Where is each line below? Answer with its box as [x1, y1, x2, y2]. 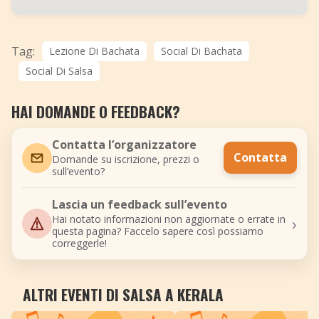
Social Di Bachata [161, 44, 242, 58]
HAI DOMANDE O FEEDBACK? [11, 100, 180, 122]
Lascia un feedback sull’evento [52, 197, 227, 212]
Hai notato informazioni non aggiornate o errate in [52, 212, 286, 226]
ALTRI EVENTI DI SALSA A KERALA [23, 283, 224, 305]
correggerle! [52, 236, 107, 250]
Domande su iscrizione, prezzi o [52, 152, 199, 166]
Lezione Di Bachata [49, 44, 140, 58]
